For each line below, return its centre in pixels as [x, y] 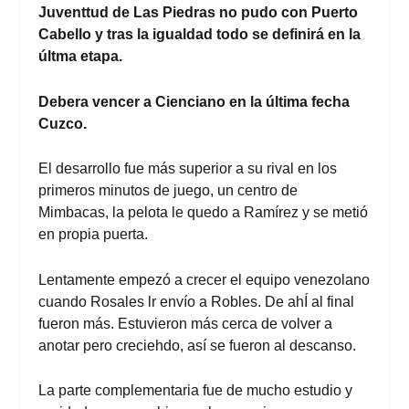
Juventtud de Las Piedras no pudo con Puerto [199, 12]
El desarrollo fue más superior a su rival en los [188, 169]
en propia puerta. [94, 235]
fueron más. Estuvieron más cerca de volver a [186, 323]
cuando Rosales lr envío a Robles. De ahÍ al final [197, 301]
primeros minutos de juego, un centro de [168, 191]
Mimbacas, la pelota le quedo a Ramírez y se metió [204, 213]
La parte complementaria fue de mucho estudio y [196, 391]
